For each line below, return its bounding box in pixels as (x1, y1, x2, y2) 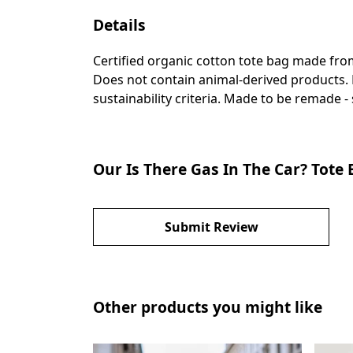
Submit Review (164, 217, 258, 236)
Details (93, 13, 146, 35)
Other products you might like (93, 295, 322, 318)
